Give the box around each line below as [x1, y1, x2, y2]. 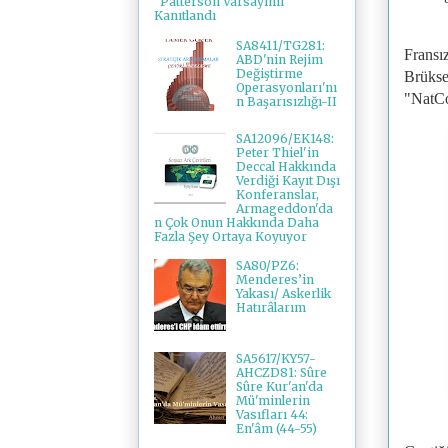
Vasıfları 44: [235, 406, 308, 422]
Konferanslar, [235, 186, 319, 202]
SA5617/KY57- [235, 350, 316, 366]
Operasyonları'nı [235, 79, 337, 95]
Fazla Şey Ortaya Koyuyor [154, 228, 307, 244]
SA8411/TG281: [235, 37, 325, 53]
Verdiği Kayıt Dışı [235, 172, 340, 188]
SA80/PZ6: [235, 257, 299, 273]
